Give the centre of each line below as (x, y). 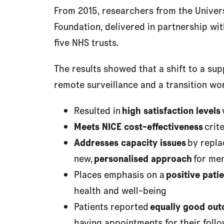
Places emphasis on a (120, 174)
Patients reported (112, 206)
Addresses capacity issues (130, 142)
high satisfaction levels (171, 110)
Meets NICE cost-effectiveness (138, 126)
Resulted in (98, 110)
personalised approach (143, 158)
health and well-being (120, 190)
